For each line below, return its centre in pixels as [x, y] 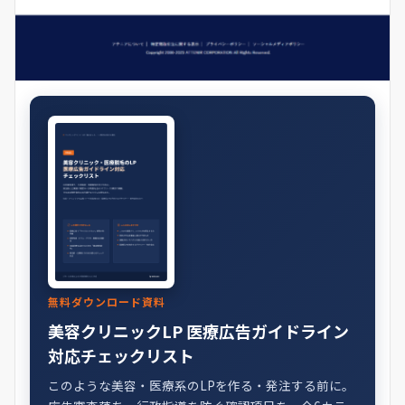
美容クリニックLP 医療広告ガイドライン [198, 330]
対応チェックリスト [121, 355]
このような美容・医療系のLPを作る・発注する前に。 [201, 385]
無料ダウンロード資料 [107, 301]
